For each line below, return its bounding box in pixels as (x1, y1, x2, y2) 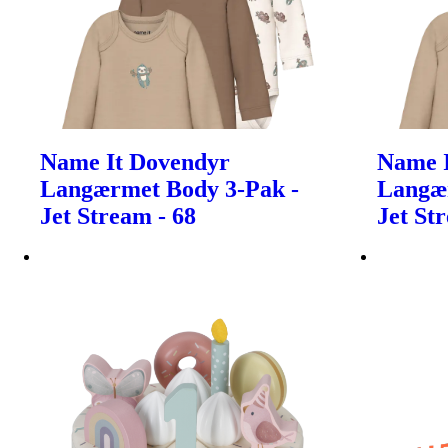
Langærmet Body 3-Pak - (40, 175, 299, 202)
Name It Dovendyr (40, 148, 230, 175)
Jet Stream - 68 (40, 202, 196, 229)
